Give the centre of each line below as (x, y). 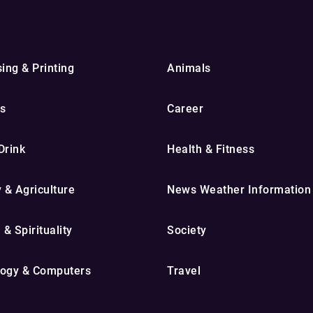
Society (187, 230)
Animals (189, 68)
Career (185, 109)
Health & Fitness (211, 149)
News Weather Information (239, 190)
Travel (184, 271)
